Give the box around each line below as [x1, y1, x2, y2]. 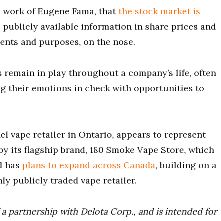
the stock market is [118, 5, 200, 17]
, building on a [155, 159, 217, 171]
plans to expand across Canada [22, 159, 155, 171]
